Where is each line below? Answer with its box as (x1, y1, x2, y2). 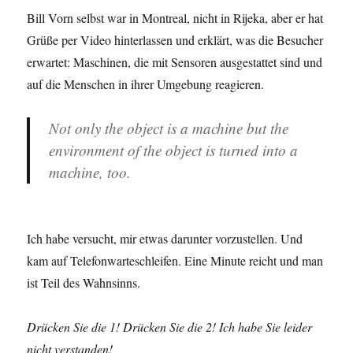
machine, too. (49, 162, 132, 183)
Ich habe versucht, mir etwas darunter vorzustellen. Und (27, 230, 303, 247)
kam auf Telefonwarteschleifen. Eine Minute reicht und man (27, 252, 324, 269)
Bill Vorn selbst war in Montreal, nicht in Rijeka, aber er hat (27, 9, 324, 27)
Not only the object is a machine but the (49, 118, 289, 139)
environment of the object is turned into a (49, 140, 299, 161)
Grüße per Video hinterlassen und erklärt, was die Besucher (27, 32, 324, 49)
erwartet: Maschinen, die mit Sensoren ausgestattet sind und (27, 54, 323, 71)
